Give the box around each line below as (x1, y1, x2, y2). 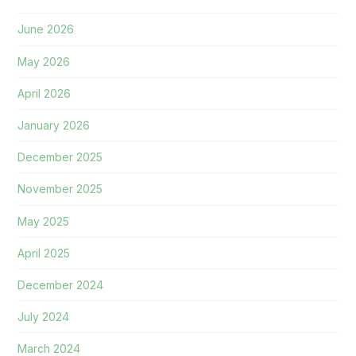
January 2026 (17, 118, 91, 133)
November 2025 (17, 182, 103, 196)
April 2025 (17, 246, 71, 260)
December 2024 (17, 277, 104, 292)
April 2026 (17, 86, 72, 100)
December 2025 (17, 150, 103, 164)
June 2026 (17, 22, 75, 37)
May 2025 (17, 214, 70, 228)
